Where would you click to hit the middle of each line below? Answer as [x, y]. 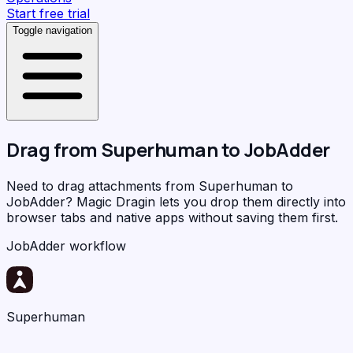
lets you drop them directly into [251, 201]
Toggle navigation [52, 30]
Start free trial [48, 13]
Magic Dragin [116, 201]
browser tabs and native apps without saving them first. [172, 217]
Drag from [54, 149]
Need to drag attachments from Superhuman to [150, 186]
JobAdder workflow [66, 245]
